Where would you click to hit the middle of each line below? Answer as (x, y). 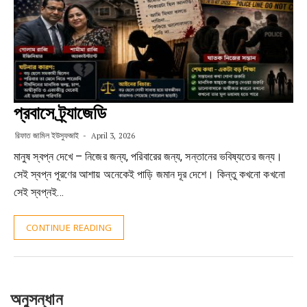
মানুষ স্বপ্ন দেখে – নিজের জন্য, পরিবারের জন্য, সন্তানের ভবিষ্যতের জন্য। (148, 157)
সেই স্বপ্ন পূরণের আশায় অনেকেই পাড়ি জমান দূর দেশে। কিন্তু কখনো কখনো (149, 174)
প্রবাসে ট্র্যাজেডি (60, 113)
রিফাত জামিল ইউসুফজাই (47, 135)
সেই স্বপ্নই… (39, 192)
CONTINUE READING (69, 228)
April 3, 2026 (112, 136)
